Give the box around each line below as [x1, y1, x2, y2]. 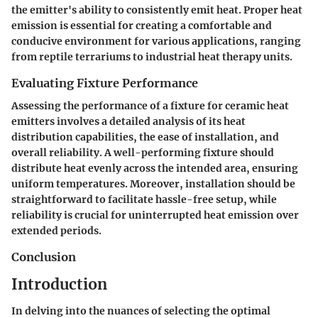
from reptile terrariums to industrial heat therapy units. [11, 50, 292, 64]
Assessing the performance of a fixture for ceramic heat [11, 99, 289, 113]
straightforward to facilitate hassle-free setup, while [11, 193, 277, 207]
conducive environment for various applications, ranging [11, 35, 301, 48]
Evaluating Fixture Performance [11, 76, 198, 91]
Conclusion [11, 250, 76, 265]
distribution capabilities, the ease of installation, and [11, 131, 279, 144]
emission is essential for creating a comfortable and [11, 19, 272, 33]
